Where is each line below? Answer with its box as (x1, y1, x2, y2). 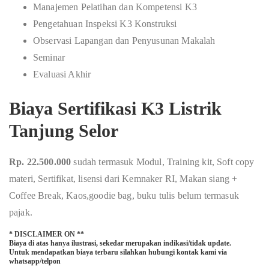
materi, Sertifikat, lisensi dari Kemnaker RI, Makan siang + (9, 174, 238, 184)
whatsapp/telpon (9, 257, 61, 265)
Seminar (33, 52, 65, 62)
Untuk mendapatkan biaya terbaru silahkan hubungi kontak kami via (9, 248, 227, 256)
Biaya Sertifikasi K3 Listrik (9, 98, 222, 118)
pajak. (9, 207, 32, 217)
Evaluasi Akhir (33, 69, 91, 79)
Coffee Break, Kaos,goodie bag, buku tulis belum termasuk (9, 190, 239, 201)
